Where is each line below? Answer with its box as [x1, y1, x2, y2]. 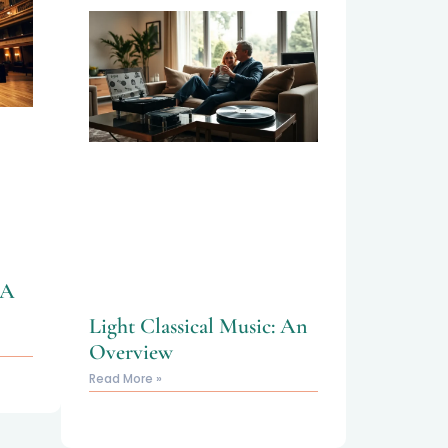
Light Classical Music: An [89, 313, 308, 340]
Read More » [89, 370, 162, 388]
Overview [89, 339, 173, 366]
